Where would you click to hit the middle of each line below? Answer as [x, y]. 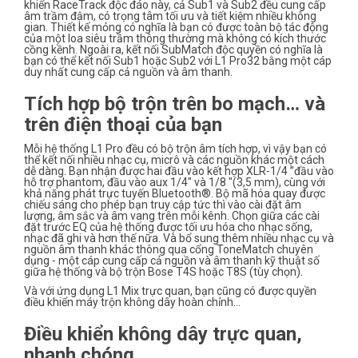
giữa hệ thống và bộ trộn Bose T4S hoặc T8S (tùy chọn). [163, 271]
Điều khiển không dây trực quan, [163, 334]
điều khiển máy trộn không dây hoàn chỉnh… [132, 302]
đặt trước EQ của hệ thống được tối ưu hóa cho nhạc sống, [168, 227]
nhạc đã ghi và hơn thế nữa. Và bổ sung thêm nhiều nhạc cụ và [179, 238]
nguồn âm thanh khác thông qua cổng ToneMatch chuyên [169, 249]
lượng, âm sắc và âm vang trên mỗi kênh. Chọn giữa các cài [172, 215]
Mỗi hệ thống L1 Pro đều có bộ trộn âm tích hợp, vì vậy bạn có [175, 148]
